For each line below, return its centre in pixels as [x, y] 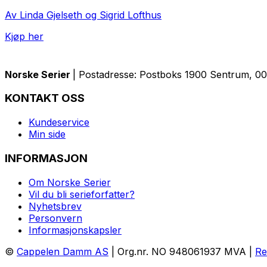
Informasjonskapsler [75, 230]
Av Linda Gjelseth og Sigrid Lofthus [83, 15]
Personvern [55, 218]
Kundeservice [59, 122]
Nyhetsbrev [55, 206]
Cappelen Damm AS [63, 251]
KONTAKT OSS [45, 98]
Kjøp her [24, 36]
